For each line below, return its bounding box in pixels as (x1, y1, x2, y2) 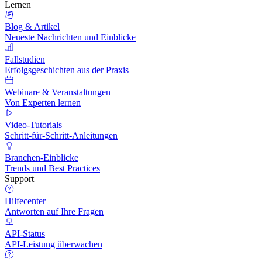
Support (5, 173, 34, 184)
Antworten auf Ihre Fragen (5, 206, 104, 216)
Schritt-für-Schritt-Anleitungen (5, 130, 118, 140)
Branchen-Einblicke (5, 152, 78, 163)
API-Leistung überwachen (5, 239, 102, 249)
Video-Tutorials (5, 119, 62, 130)
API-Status (5, 228, 45, 239)
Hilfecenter (5, 195, 46, 206)
